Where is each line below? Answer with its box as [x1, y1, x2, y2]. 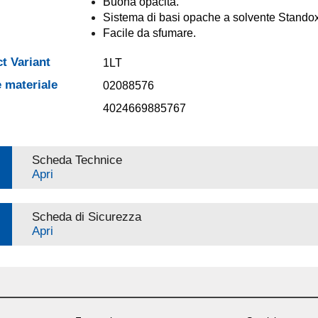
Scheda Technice [31, 153, 122, 167]
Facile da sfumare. [102, 27, 196, 39]
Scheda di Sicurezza [31, 210, 141, 224]
